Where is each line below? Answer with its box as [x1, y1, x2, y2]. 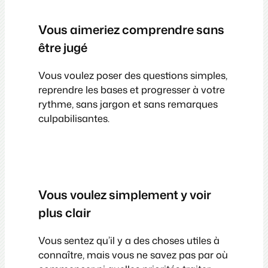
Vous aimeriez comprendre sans [38, 20, 224, 38]
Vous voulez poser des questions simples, [38, 68, 227, 82]
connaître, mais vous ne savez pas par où [38, 248, 228, 262]
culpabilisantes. [38, 111, 109, 125]
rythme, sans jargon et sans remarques [38, 96, 218, 111]
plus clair [38, 204, 91, 221]
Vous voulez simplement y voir [38, 186, 211, 203]
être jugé [38, 38, 87, 56]
